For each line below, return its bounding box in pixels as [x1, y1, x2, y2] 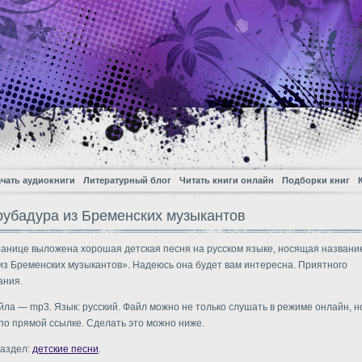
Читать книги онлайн [179, 175, 274, 185]
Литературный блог [83, 175, 171, 185]
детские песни [32, 343, 99, 355]
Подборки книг [282, 175, 350, 185]
